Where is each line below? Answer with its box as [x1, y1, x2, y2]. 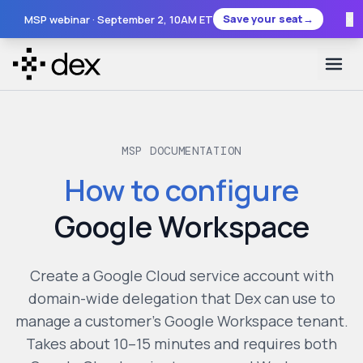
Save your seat [222, 11, 303, 26]
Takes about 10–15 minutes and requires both [26, 334, 337, 353]
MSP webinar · [23, 11, 97, 27]
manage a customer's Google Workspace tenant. [15, 311, 348, 331]
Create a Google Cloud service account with [29, 266, 334, 285]
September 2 [96, 11, 164, 27]
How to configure [64, 170, 299, 210]
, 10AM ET [163, 11, 213, 27]
